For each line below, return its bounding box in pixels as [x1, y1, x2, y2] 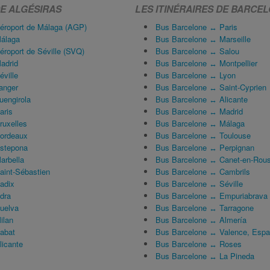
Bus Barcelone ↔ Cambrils [155, 166, 250, 177]
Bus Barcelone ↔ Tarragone [155, 202, 254, 213]
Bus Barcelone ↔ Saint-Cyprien [155, 81, 266, 93]
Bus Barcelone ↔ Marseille [155, 33, 251, 45]
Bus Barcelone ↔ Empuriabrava [155, 190, 268, 201]
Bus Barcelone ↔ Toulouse [155, 130, 251, 141]
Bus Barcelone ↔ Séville [155, 178, 243, 189]
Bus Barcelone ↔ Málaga [155, 118, 245, 129]
